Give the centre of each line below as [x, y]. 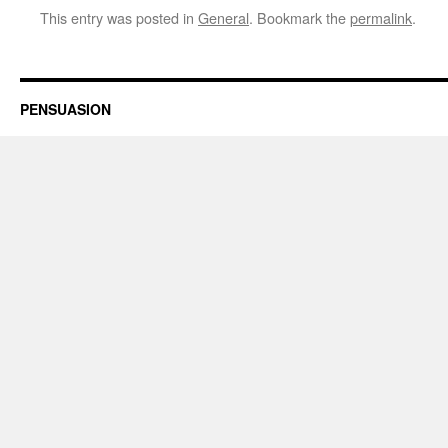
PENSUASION [65, 109]
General [223, 17]
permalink [381, 17]
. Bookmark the [299, 17]
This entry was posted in [119, 17]
